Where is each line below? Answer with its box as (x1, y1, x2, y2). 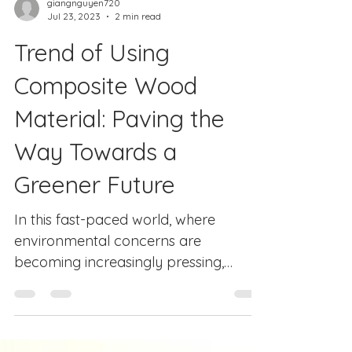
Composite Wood (14, 140, 197, 170)
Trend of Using (14, 107, 170, 137)
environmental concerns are (14, 301, 201, 319)
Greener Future (14, 239, 175, 269)
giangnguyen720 (47, 66, 120, 78)
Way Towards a (14, 206, 177, 236)
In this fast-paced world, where (14, 280, 215, 298)
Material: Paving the (14, 173, 225, 203)
